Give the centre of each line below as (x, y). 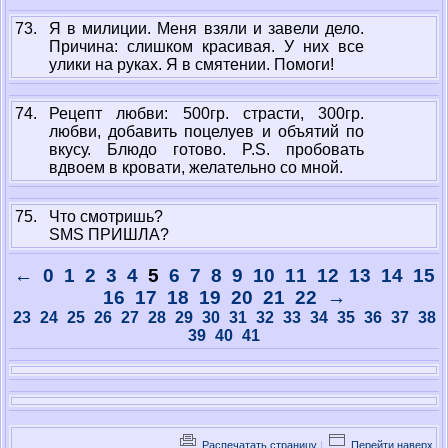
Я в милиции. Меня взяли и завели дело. (206, 28)
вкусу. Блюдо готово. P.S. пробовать (206, 149)
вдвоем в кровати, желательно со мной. (196, 167)
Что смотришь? (106, 216)
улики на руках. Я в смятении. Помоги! (191, 64)
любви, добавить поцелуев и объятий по (206, 131)
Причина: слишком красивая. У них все (206, 46)
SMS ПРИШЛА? (109, 234)
